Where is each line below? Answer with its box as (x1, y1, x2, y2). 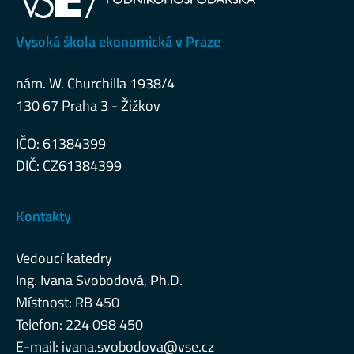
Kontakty (16, 205, 71, 227)
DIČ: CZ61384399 (16, 155, 122, 176)
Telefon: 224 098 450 (16, 314, 143, 335)
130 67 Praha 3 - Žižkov (16, 95, 160, 116)
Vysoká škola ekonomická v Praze (16, 31, 220, 52)
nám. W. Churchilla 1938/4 (16, 73, 175, 94)
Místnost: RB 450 (16, 292, 119, 313)
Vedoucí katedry (16, 247, 112, 269)
